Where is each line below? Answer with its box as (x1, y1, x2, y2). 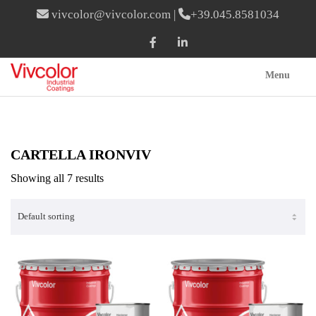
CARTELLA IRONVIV (11, 147, 151, 162)
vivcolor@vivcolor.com (51, 8, 171, 21)
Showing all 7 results (11, 172, 104, 184)
